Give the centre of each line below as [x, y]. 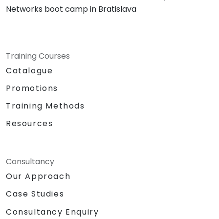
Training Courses [38, 56]
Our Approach [38, 176]
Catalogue [30, 71]
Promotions [32, 88]
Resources [30, 124]
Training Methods [45, 106]
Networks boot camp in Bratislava [71, 9]
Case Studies [35, 194]
